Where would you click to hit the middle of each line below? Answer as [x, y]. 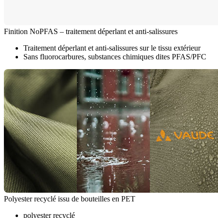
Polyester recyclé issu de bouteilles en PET [70, 199]
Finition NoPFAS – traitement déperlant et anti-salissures [91, 32]
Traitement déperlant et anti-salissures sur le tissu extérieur [112, 48]
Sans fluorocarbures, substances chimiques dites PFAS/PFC [115, 57]
